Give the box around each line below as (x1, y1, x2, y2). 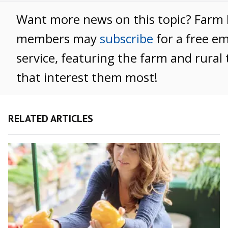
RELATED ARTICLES (8, 111, 93, 125)
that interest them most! (16, 68, 158, 85)
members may (16, 30, 100, 47)
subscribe (100, 30, 153, 47)
